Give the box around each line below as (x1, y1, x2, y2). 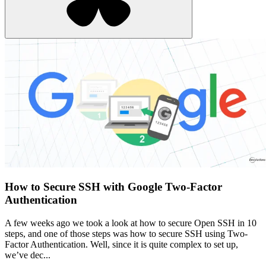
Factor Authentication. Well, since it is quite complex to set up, (5, 239, 238, 249)
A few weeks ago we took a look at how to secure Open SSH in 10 (5, 217, 256, 228)
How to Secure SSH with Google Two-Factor (5, 180, 222, 194)
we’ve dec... (5, 249, 50, 260)
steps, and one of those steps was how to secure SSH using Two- (5, 228, 248, 239)
